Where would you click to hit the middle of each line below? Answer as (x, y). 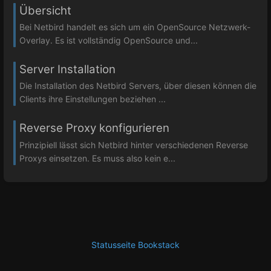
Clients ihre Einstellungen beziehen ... (93, 99)
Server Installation (67, 70)
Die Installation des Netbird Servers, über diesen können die (138, 86)
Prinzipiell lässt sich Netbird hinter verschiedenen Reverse (134, 145)
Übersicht (45, 11)
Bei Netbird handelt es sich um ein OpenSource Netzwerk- (135, 27)
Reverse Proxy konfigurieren (94, 128)
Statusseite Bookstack (135, 245)
